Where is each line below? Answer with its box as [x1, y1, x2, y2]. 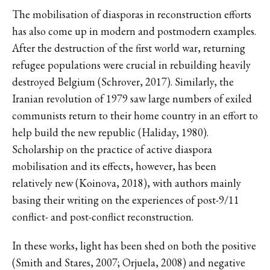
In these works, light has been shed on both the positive [12, 238, 256, 253]
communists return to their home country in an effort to [12, 108, 258, 122]
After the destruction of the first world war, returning [12, 40, 245, 55]
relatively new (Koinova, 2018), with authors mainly [12, 175, 241, 190]
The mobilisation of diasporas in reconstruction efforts [12, 7, 251, 21]
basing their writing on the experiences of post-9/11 [12, 192, 239, 207]
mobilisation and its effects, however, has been [12, 159, 216, 173]
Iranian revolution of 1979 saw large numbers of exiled [12, 91, 252, 105]
